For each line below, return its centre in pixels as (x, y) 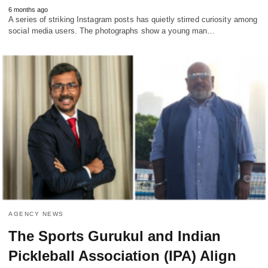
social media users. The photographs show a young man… (112, 31)
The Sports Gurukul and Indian (115, 236)
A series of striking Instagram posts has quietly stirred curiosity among (133, 20)
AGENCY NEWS (36, 214)
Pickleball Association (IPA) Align (122, 255)
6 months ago (28, 10)
